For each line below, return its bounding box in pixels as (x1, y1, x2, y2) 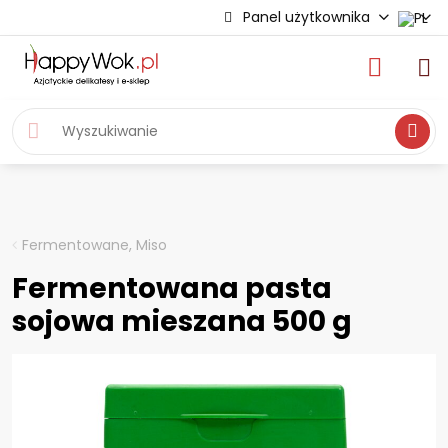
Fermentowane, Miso (22, 235, 167, 255)
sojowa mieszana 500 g (12, 302, 352, 341)
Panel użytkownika (243, 7, 371, 27)
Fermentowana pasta (12, 269, 332, 308)
